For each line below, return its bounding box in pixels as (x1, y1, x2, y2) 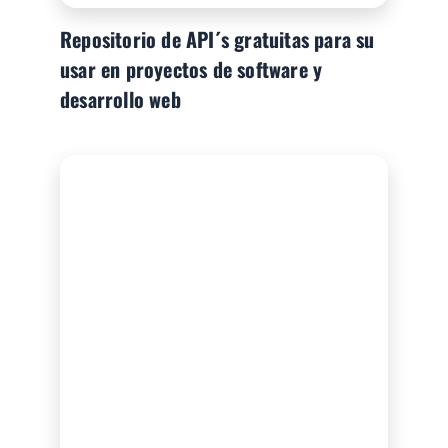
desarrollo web (60, 83, 181, 114)
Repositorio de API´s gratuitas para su (60, 23, 375, 54)
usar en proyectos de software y (60, 53, 323, 84)
